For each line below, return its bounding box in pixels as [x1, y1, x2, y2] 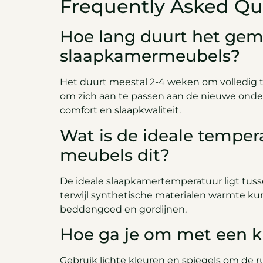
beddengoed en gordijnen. [60, 203, 187, 215]
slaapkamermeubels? [60, 46, 240, 66]
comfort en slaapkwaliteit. [60, 104, 181, 116]
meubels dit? [60, 144, 170, 165]
